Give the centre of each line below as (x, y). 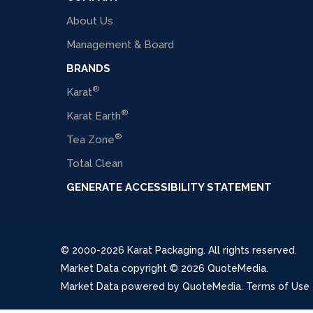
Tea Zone (90, 140)
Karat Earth (94, 116)
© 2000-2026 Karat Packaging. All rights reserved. (179, 250)
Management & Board (120, 45)
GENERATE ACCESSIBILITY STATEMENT (169, 187)
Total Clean (95, 163)
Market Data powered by (122, 286)
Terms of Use (278, 286)
